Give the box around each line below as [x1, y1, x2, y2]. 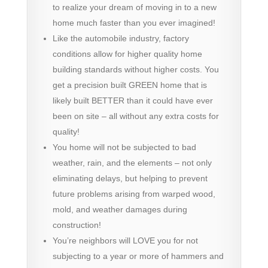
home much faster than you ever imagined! [52, 17, 215, 28]
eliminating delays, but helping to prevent [52, 173, 208, 183]
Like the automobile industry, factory [52, 33, 189, 43]
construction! [52, 220, 101, 230]
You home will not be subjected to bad [52, 142, 196, 152]
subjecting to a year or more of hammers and [52, 251, 224, 261]
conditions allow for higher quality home [52, 48, 202, 59]
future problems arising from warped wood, [52, 188, 215, 199]
